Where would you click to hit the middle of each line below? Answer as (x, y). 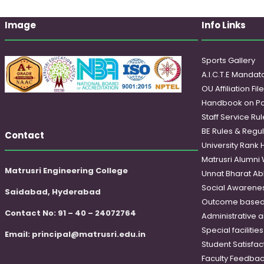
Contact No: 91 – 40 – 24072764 (70, 213)
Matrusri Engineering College (66, 170)
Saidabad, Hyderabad (53, 192)
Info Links (223, 25)
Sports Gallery (228, 61)
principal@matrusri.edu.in (89, 234)
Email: (18, 234)
